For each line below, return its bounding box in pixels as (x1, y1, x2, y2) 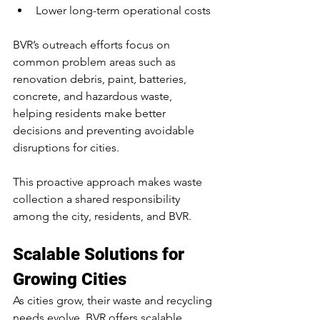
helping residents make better (13, 106, 169, 121)
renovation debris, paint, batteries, (13, 72, 189, 86)
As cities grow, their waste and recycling (13, 294, 215, 308)
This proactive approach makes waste (13, 175, 205, 189)
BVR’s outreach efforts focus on (13, 38, 173, 52)
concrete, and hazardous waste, (13, 89, 175, 104)
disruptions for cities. (13, 141, 119, 155)
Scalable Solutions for (13, 244, 189, 265)
